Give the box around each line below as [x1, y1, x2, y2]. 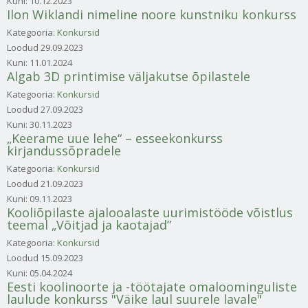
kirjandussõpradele [7, 142, 121, 159]
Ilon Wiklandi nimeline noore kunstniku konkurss [7, 5, 296, 23]
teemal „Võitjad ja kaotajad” [7, 216, 171, 233]
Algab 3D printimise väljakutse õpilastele [7, 67, 250, 85]
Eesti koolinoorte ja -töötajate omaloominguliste [7, 278, 297, 295]
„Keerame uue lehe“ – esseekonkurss [7, 129, 223, 146]
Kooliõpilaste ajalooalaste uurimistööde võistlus [7, 203, 293, 221]
